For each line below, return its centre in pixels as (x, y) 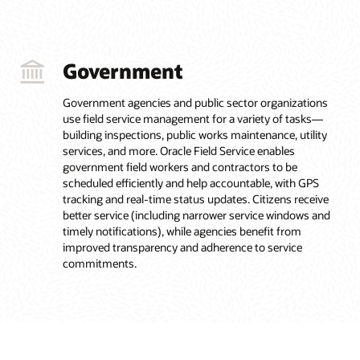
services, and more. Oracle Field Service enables (178, 150)
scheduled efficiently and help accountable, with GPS (190, 182)
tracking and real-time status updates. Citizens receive (195, 198)
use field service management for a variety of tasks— (192, 118)
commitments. (99, 263)
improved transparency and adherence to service (182, 247)
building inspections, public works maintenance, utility (194, 134)
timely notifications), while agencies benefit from (182, 231)
